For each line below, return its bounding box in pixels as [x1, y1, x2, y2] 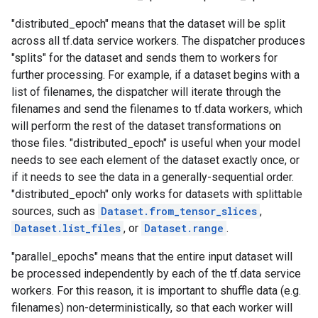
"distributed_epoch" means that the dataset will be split [11, 17, 285, 31]
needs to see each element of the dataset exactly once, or [11, 153, 300, 167]
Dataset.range [144, 221, 224, 235]
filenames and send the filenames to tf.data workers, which [11, 102, 302, 116]
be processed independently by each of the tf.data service [11, 267, 301, 280]
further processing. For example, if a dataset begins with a [11, 68, 300, 82]
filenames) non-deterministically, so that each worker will [11, 301, 292, 314]
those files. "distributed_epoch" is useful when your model [11, 136, 300, 150]
